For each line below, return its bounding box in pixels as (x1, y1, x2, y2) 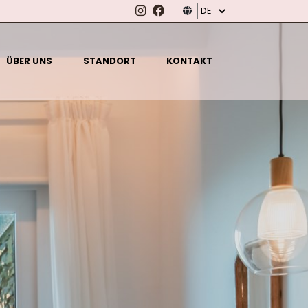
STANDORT (82, 54, 136, 68)
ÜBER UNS (6, 54, 53, 68)
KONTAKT (166, 54, 213, 68)
